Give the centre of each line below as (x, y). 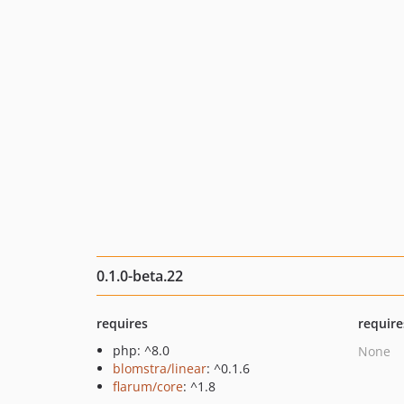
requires (122, 323)
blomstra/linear (160, 368)
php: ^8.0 (141, 350)
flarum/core (148, 386)
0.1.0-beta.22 (140, 276)
